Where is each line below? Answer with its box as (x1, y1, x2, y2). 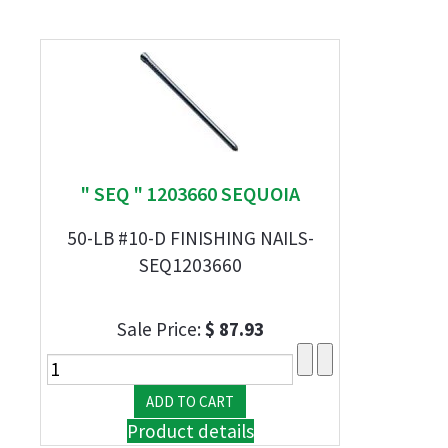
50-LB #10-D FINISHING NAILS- (66, 226, 314, 250)
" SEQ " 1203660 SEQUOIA (80, 181, 300, 206)
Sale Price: (116, 317, 205, 341)
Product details (126, 419, 254, 443)
